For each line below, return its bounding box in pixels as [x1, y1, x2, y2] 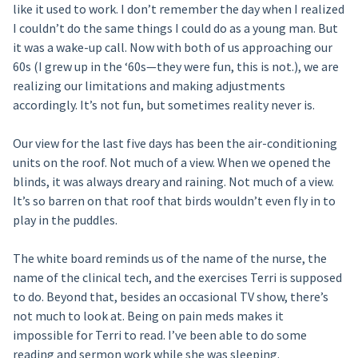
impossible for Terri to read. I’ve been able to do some [12, 327, 307, 343]
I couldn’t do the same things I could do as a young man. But [12, 20, 338, 36]
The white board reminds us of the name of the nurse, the [12, 250, 327, 266]
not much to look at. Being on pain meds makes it [12, 308, 284, 324]
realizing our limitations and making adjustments [12, 78, 285, 93]
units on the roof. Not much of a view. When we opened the [12, 154, 331, 170]
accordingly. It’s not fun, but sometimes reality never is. [12, 97, 315, 113]
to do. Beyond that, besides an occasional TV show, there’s [12, 288, 328, 304]
